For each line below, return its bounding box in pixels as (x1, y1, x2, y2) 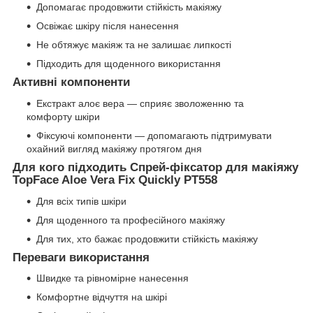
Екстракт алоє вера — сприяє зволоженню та (36, 97, 244, 109)
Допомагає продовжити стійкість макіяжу (36, 1, 221, 13)
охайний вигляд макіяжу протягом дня (27, 143, 202, 154)
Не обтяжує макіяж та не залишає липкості (36, 39, 231, 51)
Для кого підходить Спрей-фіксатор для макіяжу (13, 160, 298, 174)
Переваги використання (13, 250, 150, 264)
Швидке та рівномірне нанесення (36, 272, 189, 284)
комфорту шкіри (27, 110, 100, 122)
